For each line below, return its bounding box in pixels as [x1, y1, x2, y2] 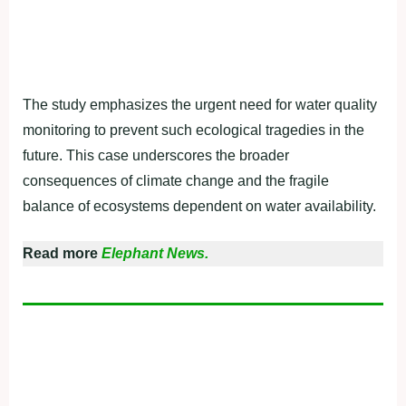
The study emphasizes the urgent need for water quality [23, 97, 377, 113]
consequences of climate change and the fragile [23, 173, 329, 189]
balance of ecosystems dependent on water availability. [23, 198, 376, 215]
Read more [23, 246, 101, 262]
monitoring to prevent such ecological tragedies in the [23, 122, 364, 139]
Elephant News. [101, 246, 208, 262]
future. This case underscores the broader [23, 148, 289, 164]
